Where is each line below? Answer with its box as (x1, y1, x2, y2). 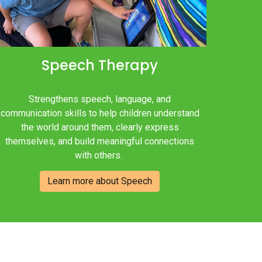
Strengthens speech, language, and (29, 93, 171, 105)
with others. (75, 149, 125, 161)
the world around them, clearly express (20, 121, 179, 133)
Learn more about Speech (47, 175, 153, 187)
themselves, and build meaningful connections (5, 135, 195, 147)
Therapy (95, 55, 158, 75)
